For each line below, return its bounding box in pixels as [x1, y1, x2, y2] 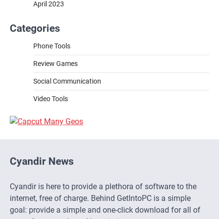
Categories [10, 22, 60, 35]
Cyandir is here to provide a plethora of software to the [10, 182, 197, 192]
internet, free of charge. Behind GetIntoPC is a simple [10, 194, 191, 203]
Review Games [33, 60, 78, 68]
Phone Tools [33, 42, 70, 50]
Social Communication [33, 77, 101, 86]
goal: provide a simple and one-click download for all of [10, 205, 200, 215]
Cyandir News [10, 155, 74, 168]
